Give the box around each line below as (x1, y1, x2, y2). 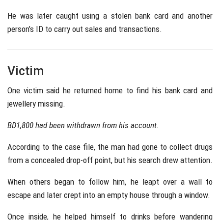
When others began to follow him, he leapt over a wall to (7, 177, 213, 187)
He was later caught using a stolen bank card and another (7, 11, 213, 21)
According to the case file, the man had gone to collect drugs (7, 142, 213, 152)
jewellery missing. (7, 99, 65, 109)
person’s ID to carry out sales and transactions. (7, 24, 162, 34)
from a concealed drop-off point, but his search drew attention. (7, 155, 213, 165)
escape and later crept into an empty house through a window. (7, 190, 210, 200)
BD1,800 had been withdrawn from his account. (7, 120, 159, 131)
